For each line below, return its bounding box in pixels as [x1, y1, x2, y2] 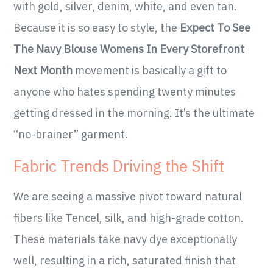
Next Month [13, 63, 73, 78]
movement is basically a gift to [73, 63, 227, 78]
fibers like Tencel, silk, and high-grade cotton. [13, 211, 244, 225]
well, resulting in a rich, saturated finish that [13, 253, 236, 268]
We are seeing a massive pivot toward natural [13, 190, 243, 204]
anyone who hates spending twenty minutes [13, 85, 236, 99]
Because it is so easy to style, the [13, 21, 180, 35]
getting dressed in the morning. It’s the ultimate [13, 106, 255, 121]
